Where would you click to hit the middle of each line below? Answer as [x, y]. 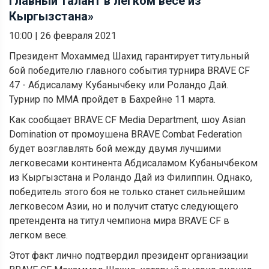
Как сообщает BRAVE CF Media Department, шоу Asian [127, 119]
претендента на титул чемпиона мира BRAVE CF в [119, 220]
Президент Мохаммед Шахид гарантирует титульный [129, 56]
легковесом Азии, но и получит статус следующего [124, 206]
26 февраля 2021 [78, 35]
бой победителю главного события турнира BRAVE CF [129, 70]
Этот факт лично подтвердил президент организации [128, 255]
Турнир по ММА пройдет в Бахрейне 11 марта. [112, 99]
